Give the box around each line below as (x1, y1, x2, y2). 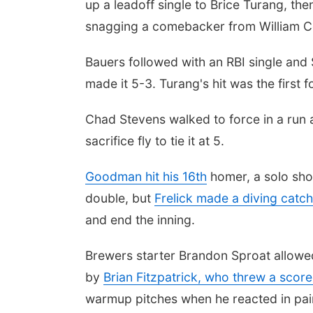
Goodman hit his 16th (85, 169, 207, 184)
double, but (85, 191, 154, 205)
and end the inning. (85, 212, 195, 227)
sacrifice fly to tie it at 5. (85, 133, 224, 148)
